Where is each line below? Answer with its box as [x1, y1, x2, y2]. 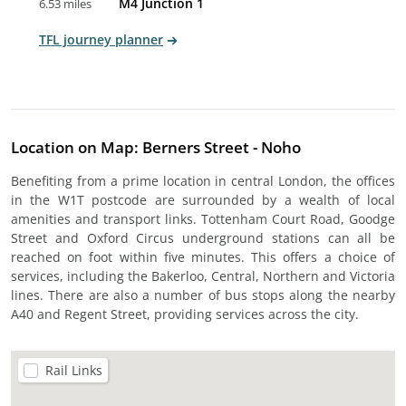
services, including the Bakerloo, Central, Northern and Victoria [11, 267, 395, 285]
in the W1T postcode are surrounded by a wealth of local [11, 191, 395, 208]
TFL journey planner [39, 31, 163, 48]
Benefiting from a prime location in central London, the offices [11, 172, 395, 189]
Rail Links [45, 362, 102, 379]
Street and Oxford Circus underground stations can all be [11, 229, 395, 246]
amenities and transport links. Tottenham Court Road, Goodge [11, 210, 395, 227]
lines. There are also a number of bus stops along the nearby [11, 286, 395, 304]
